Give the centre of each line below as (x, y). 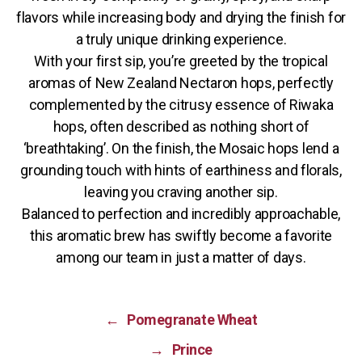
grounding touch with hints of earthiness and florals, (181, 170)
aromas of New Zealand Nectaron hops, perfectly (181, 83)
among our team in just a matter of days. (181, 258)
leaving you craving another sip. (181, 192)
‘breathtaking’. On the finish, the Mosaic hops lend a (181, 149)
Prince (192, 350)
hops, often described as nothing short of (181, 127)
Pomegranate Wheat (192, 320)
